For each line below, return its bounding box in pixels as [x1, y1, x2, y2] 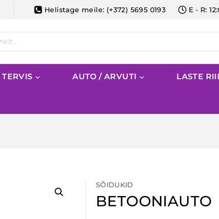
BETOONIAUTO [96, 192, 212, 210]
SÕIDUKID [96, 180, 133, 189]
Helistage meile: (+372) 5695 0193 [44, 5, 166, 14]
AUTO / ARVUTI [72, 72, 137, 81]
